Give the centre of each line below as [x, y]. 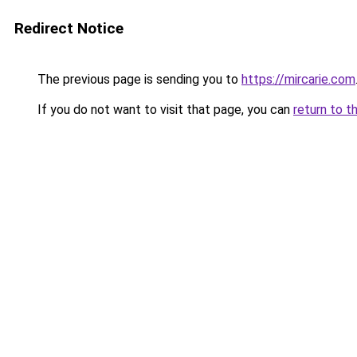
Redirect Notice [69, 28]
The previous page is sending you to [138, 79]
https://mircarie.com [298, 79]
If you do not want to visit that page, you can [164, 110]
